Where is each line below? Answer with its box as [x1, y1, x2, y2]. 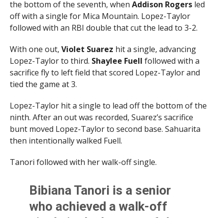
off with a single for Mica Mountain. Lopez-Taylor [9, 11, 190, 22]
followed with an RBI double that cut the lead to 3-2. [9, 22, 198, 34]
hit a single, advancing [113, 44, 196, 55]
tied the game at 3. [9, 79, 77, 90]
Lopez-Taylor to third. [9, 55, 91, 67]
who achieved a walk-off [29, 199, 168, 214]
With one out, [9, 44, 61, 55]
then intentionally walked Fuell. [9, 135, 122, 146]
